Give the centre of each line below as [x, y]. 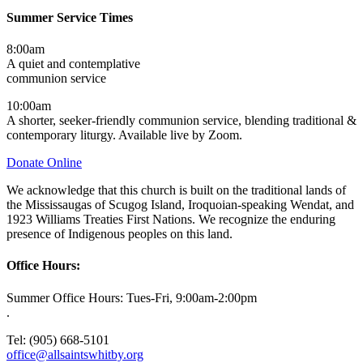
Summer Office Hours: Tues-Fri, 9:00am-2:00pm [132, 297]
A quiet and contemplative [73, 64]
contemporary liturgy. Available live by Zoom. [124, 135]
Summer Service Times [70, 17]
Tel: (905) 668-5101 [58, 340]
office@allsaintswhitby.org [75, 354]
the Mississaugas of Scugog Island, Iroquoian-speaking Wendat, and [180, 205]
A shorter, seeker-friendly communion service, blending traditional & [181, 120]
